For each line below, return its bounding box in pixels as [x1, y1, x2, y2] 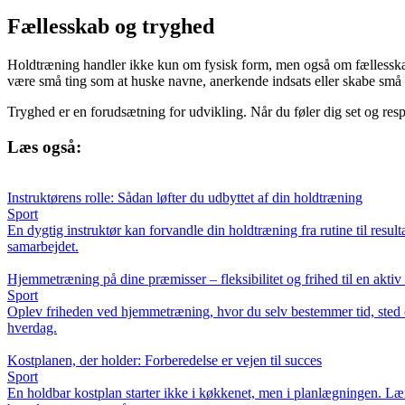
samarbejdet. [7, 239, 79, 255]
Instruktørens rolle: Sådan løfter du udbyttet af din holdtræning [7, 190, 363, 206]
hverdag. [7, 320, 57, 336]
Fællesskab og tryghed [7, 14, 214, 38]
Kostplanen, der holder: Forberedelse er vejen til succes [7, 353, 322, 369]
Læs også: [7, 137, 81, 156]
